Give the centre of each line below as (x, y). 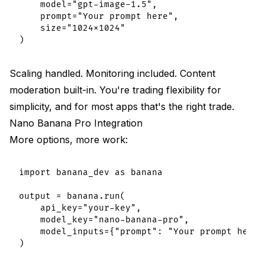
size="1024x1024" (72, 28)
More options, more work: (69, 139)
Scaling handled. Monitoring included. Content (112, 73)
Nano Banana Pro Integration (76, 123)
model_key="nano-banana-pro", (104, 219)
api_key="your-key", (80, 208)
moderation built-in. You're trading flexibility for (115, 90)
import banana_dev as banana (91, 172)
